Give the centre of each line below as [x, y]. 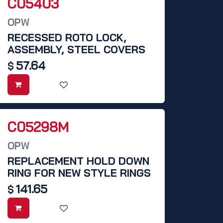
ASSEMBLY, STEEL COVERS [76, 50]
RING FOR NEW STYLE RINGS [79, 173]
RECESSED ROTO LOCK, [67, 38]
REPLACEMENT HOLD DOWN [78, 161]
